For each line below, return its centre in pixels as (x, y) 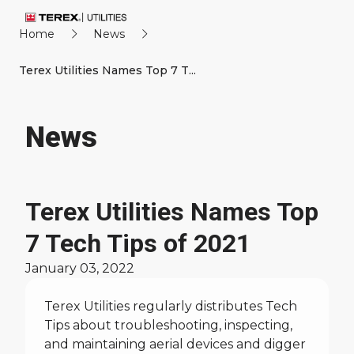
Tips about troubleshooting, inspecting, (168, 325)
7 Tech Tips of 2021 (138, 243)
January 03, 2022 (80, 268)
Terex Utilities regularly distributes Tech (171, 306)
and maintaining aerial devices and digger (175, 344)
